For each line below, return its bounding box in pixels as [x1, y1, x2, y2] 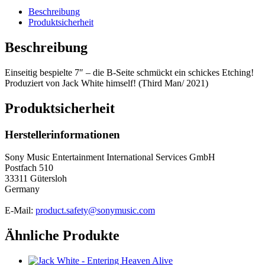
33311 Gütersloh [5, 173, 67, 184]
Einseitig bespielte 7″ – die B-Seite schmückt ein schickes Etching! [5, 67, 254, 77]
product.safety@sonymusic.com [35, 205, 155, 216]
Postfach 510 [5, 163, 53, 173]
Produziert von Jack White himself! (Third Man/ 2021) [5, 77, 208, 88]
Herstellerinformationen [5, 128, 120, 141]
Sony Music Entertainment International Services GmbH [5, 152, 215, 163]
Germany [5, 184, 40, 195]
